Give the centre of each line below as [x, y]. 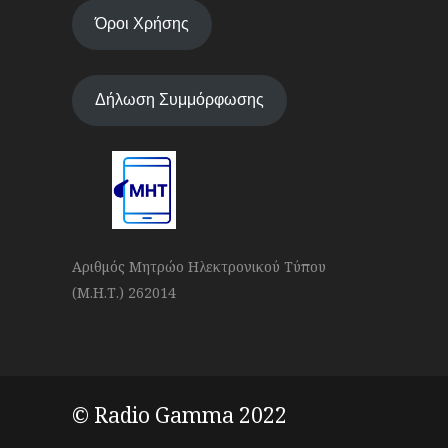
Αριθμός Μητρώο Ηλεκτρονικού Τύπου [199, 266]
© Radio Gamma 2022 [179, 414]
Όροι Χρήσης [141, 24]
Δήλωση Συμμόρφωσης [179, 100]
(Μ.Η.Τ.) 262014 [126, 292]
